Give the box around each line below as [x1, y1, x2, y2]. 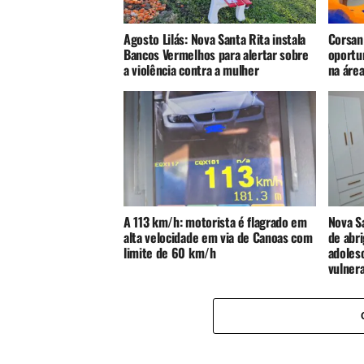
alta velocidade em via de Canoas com [123, 227, 313, 247]
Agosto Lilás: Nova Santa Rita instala [123, 29, 306, 49]
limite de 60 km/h [123, 243, 216, 262]
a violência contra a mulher [123, 60, 259, 80]
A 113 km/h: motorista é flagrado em [123, 212, 307, 232]
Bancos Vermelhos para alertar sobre [123, 45, 309, 64]
